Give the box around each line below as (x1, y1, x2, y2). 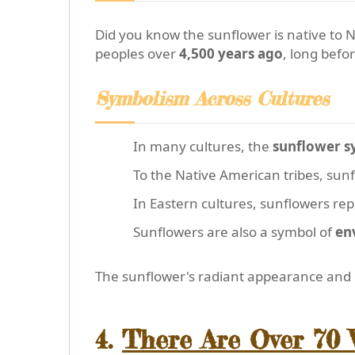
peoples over (95, 44, 179, 63)
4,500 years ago (179, 44, 283, 63)
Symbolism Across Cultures (95, 87, 329, 111)
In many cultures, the (133, 137, 273, 156)
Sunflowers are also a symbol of (133, 223, 335, 242)
